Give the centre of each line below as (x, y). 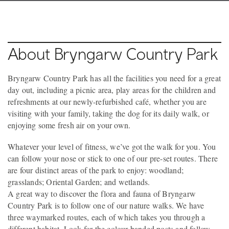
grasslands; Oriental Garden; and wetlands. (79, 181)
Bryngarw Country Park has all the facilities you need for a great (114, 78)
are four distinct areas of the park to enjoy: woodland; (96, 170)
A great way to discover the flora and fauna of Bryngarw (102, 193)
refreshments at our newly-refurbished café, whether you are (107, 101)
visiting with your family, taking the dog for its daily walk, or (108, 113)
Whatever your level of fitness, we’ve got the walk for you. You (112, 146)
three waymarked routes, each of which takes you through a (107, 217)
